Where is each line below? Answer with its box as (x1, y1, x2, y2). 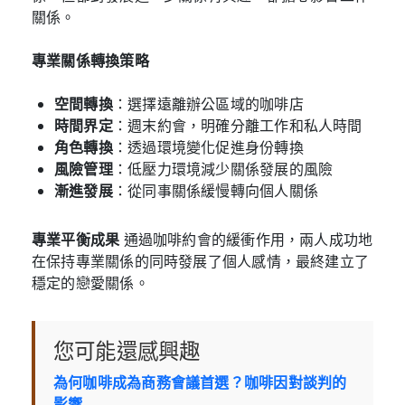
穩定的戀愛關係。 (32, 272, 149, 293)
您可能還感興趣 (53, 339, 201, 363)
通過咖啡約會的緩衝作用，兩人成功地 (119, 229, 373, 250)
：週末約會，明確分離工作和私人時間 (112, 115, 363, 136)
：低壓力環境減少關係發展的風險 (112, 158, 334, 179)
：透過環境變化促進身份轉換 (112, 137, 304, 157)
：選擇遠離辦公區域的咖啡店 (112, 93, 304, 114)
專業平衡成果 (32, 229, 120, 250)
